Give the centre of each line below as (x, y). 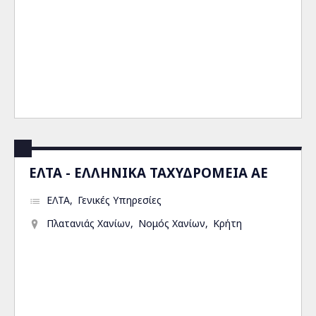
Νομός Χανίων (172, 223)
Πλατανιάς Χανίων (89, 223)
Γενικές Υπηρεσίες (120, 200)
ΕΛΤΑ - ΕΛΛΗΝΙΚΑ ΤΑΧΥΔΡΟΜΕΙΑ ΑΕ (148, 172)
